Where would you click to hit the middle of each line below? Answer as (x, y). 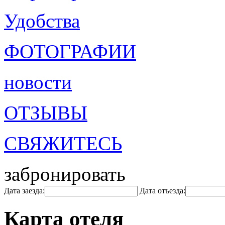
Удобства (42, 21)
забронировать (65, 174)
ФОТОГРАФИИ (70, 51)
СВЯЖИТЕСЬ (63, 143)
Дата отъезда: (162, 191)
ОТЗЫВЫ (46, 113)
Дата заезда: (24, 191)
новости (38, 82)
